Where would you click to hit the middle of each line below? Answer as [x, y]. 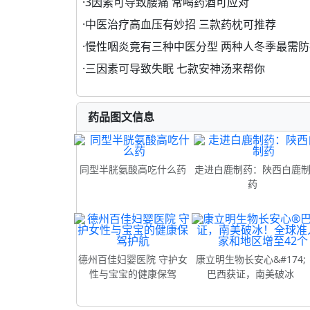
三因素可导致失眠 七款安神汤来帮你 [175, 69]
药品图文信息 [121, 117]
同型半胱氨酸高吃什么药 [133, 170]
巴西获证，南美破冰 [250, 274]
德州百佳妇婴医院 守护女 [133, 259]
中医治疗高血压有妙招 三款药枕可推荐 [181, 25]
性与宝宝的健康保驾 [133, 274]
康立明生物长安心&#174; [250, 259]
